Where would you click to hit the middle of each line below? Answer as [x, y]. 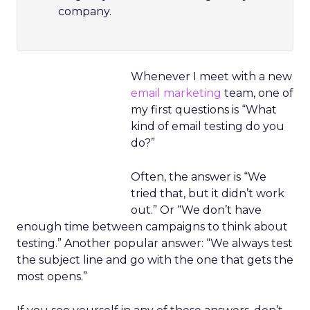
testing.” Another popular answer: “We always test [155, 243]
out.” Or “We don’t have [196, 210]
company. [85, 11]
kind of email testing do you [208, 126]
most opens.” [52, 276]
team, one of [257, 93]
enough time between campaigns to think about [152, 227]
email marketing [176, 93]
